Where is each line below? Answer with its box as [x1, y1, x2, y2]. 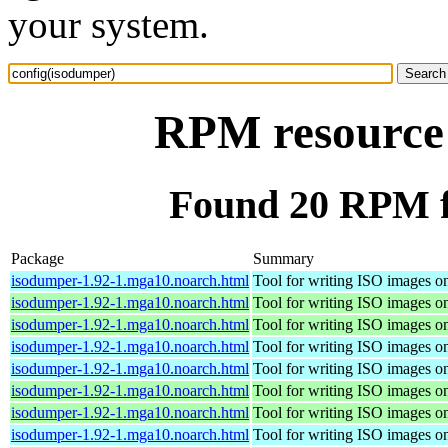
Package [11, 249, 64, 267]
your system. [8, 3, 209, 46]
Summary [253, 249, 314, 267]
